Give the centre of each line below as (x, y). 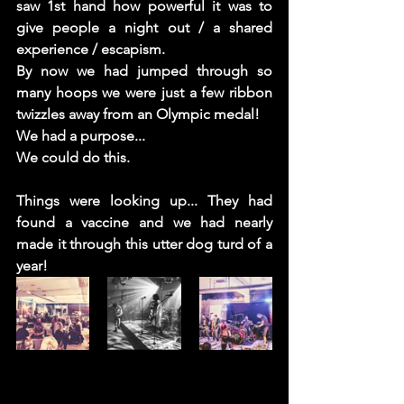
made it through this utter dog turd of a (144, 244)
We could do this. (75, 158)
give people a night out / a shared (144, 28)
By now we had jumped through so (144, 71)
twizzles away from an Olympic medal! (140, 115)
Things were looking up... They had (144, 201)
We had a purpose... (83, 136)
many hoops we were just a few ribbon (144, 93)
